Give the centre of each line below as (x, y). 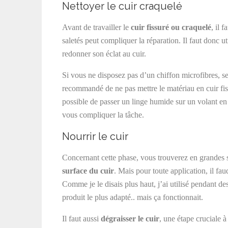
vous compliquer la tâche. (103, 115)
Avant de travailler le (96, 27)
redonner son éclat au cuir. (104, 54)
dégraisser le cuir (130, 219)
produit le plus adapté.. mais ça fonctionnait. (133, 197)
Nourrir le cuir (95, 136)
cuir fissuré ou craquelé (171, 27)
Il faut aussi (81, 219)
